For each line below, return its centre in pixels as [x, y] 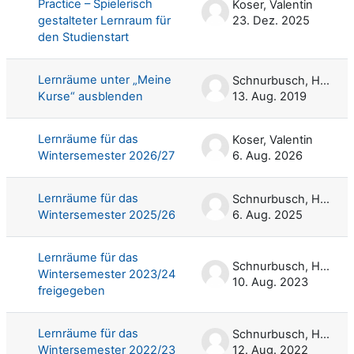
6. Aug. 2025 [267, 215]
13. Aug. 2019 [269, 96]
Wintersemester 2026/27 [106, 155]
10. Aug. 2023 [270, 282]
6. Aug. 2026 [267, 155]
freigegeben [72, 290]
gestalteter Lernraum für [104, 20]
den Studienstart [83, 37]
